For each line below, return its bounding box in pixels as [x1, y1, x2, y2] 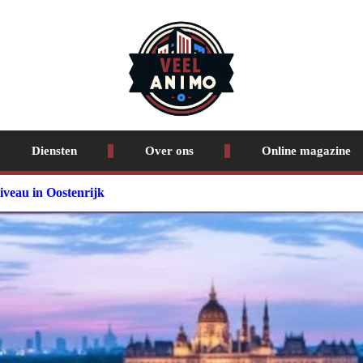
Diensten [31, 144, 77, 157]
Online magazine [261, 144, 351, 157]
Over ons [144, 144, 194, 157]
